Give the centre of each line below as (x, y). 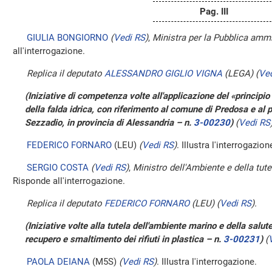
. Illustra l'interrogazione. (207, 262)
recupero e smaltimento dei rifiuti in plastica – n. (124, 239)
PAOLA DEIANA (58, 262)
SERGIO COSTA (58, 168)
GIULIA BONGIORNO (67, 38)
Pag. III (214, 12)
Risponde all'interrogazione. (69, 181)
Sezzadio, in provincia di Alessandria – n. (109, 123)
